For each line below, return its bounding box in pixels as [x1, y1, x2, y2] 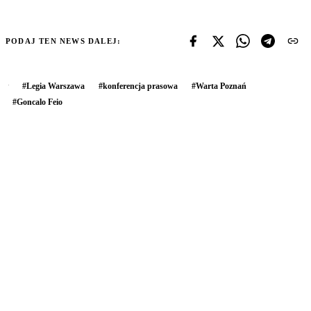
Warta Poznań [196, 81, 246, 92]
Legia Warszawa [26, 81, 85, 92]
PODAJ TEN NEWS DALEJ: [6, 37, 121, 46]
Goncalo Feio [17, 97, 62, 108]
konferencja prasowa [103, 81, 178, 92]
